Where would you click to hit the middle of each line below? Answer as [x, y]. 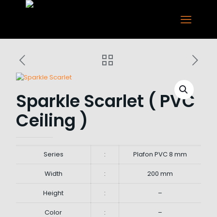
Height [53, 193]
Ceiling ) [52, 120]
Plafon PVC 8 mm [160, 154]
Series [53, 154]
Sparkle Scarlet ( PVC [106, 101]
